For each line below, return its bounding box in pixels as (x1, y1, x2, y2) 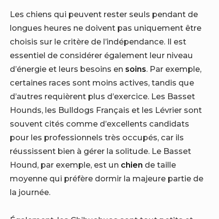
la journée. (10, 187, 50, 197)
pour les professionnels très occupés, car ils (10, 132, 184, 143)
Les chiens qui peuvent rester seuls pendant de (10, 9, 198, 20)
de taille (143, 160, 176, 170)
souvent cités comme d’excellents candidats (10, 119, 189, 129)
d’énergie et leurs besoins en (10, 64, 125, 74)
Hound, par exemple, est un (10, 160, 121, 170)
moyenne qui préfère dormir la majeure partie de (10, 174, 203, 184)
